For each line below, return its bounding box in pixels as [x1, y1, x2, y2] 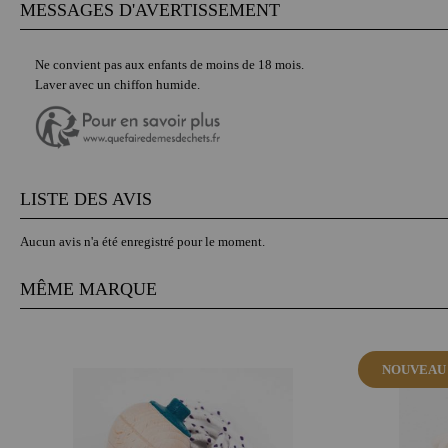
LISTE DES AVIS [20, 188, 152, 209]
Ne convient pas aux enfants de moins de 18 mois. [35, 56, 307, 72]
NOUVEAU [382, 361, 446, 377]
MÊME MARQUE [20, 278, 157, 299]
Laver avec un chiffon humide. [35, 76, 200, 92]
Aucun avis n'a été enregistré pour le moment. [20, 233, 265, 249]
